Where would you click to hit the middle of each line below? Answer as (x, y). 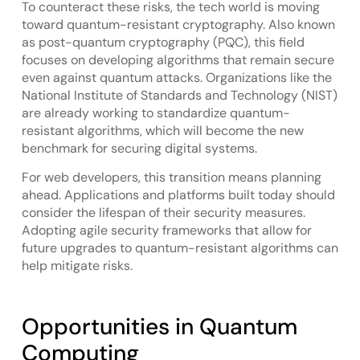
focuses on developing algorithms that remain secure (178, 59)
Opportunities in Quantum (159, 326)
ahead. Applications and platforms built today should (178, 195)
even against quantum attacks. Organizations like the (176, 77)
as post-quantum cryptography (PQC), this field (163, 42)
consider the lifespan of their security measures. (163, 213)
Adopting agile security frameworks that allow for (166, 231)
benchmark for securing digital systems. (139, 148)
